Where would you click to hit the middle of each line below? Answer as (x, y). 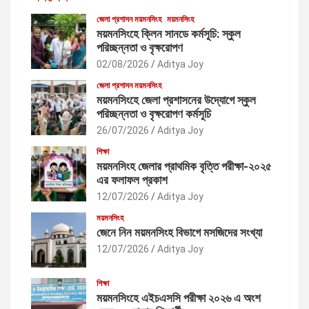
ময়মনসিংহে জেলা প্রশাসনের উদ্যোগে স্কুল (176, 100)
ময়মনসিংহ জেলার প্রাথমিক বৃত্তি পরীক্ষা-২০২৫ (184, 166)
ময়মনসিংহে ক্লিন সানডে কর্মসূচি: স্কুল (169, 33)
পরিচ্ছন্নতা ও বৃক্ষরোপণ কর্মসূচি (154, 113)
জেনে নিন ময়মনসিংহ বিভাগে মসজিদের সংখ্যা (179, 232)
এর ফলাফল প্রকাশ (132, 180)
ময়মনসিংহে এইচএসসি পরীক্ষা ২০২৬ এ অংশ (179, 298)
